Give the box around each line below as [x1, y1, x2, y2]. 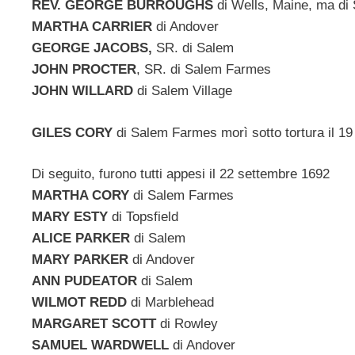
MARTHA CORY [32, 188, 133, 204]
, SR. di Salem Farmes [136, 62, 271, 78]
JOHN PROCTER [32, 62, 136, 78]
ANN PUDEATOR [32, 273, 141, 289]
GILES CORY [32, 124, 116, 140]
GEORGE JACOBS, [32, 40, 156, 56]
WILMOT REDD [32, 295, 131, 311]
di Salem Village [137, 83, 232, 99]
